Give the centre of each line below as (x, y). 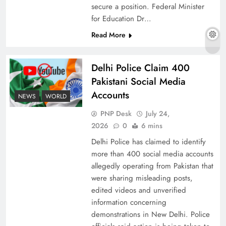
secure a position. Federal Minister (148, 7)
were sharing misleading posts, (142, 178)
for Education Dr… (121, 19)
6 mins (152, 126)
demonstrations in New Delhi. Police (150, 215)
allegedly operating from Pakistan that (152, 166)
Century (33, 213)
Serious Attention (51, 56)
